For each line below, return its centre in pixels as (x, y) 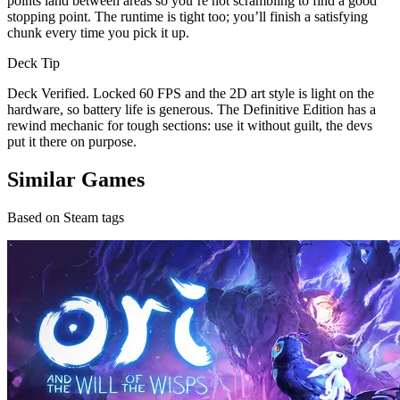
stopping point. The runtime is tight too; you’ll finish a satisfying (187, 16)
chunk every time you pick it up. (98, 32)
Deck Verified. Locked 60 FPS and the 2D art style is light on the (191, 93)
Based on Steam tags (66, 217)
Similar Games (76, 179)
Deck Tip (33, 62)
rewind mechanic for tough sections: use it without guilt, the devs (190, 125)
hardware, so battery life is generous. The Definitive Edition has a (192, 109)
